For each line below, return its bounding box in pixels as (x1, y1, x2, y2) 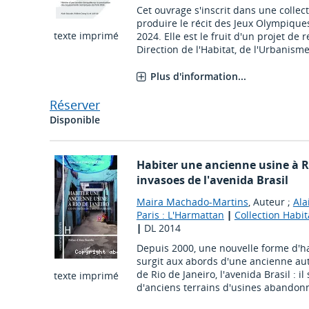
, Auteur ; (248, 195, 293, 209)
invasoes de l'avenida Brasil (136, 172, 288, 188)
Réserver (50, 97, 100, 114)
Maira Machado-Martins (136, 195, 248, 209)
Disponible (50, 113, 100, 127)
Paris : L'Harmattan (136, 208, 224, 222)
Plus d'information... (150, 70, 246, 83)
